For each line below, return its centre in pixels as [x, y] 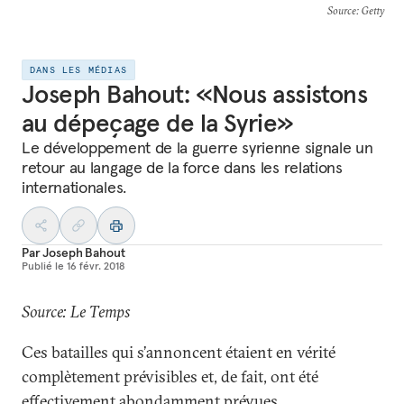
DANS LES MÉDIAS [78, 70]
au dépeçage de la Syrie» [158, 123]
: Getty [370, 10]
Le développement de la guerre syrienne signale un [197, 147]
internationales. [74, 187]
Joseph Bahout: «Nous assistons [195, 94]
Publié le [43, 266]
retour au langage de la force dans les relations [182, 167]
